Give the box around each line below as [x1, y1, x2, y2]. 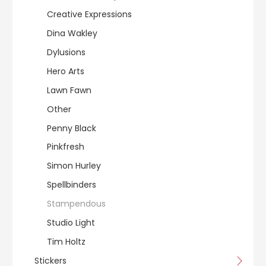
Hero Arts [47, 65, 84, 77]
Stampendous [47, 198, 106, 210]
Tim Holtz [47, 236, 85, 248]
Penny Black [47, 122, 96, 134]
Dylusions [47, 46, 85, 58]
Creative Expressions [47, 8, 132, 20]
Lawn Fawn [47, 84, 91, 96]
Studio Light [47, 217, 95, 229]
